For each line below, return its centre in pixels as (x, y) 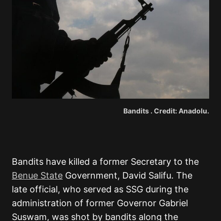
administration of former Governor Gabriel (100, 203)
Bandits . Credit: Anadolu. (166, 110)
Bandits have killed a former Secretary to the (105, 161)
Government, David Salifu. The (128, 175)
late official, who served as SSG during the (100, 189)
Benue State (37, 175)
